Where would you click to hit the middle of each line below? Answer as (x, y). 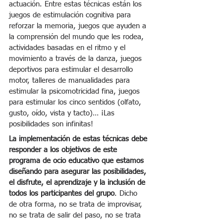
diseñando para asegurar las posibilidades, (79, 171)
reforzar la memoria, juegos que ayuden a (79, 26)
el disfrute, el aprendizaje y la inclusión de (78, 182)
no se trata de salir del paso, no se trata (76, 215)
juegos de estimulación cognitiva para (71, 15)
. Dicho (127, 193)
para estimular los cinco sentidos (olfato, (76, 102)
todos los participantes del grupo (62, 193)
